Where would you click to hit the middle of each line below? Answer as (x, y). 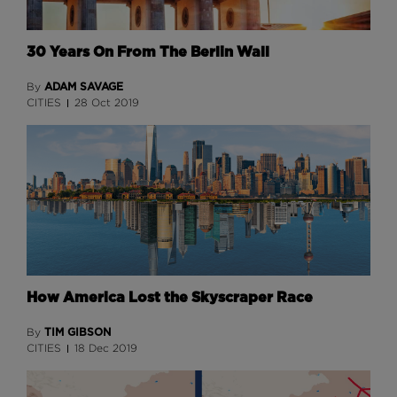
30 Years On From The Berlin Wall (148, 52)
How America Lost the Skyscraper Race (170, 298)
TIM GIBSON (78, 332)
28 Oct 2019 (107, 103)
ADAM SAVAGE (84, 87)
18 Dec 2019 (106, 348)
